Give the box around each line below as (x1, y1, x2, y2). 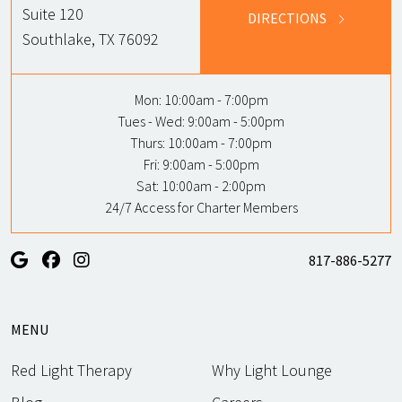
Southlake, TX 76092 (22, 29, 159, 50)
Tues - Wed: (118, 112, 185, 131)
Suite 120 (22, 4, 83, 25)
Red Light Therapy (11, 360, 132, 381)
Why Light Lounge (212, 360, 332, 381)
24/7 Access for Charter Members (104, 198, 298, 217)
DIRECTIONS (248, 9, 327, 28)
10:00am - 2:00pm (159, 177, 266, 196)
